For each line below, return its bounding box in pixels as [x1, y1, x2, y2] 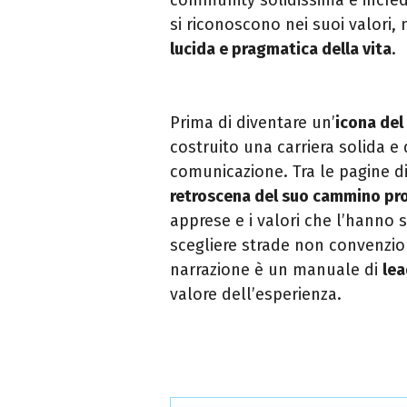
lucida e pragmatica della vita [170, 38, 392, 59]
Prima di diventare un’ [170, 112, 335, 133]
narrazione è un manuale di [170, 259, 382, 280]
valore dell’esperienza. [170, 283, 342, 304]
